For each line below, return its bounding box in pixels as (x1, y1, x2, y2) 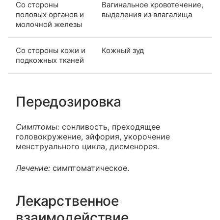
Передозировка (16, 93, 122, 110)
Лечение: (16, 163, 50, 173)
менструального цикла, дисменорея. (16, 141, 159, 152)
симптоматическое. (50, 163, 129, 173)
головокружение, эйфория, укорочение (16, 132, 170, 142)
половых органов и (16, 10, 84, 20)
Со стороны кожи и (16, 46, 85, 55)
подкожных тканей (16, 55, 84, 65)
